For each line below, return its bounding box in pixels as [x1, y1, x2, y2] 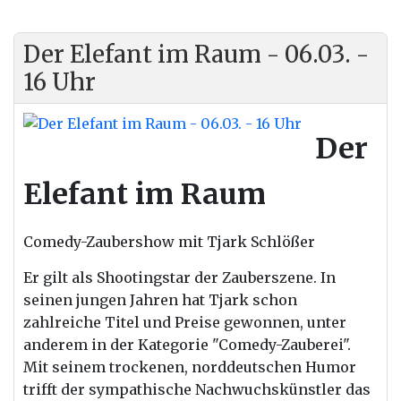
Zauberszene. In [218, 269, 336, 286]
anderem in [23, 336, 110, 354]
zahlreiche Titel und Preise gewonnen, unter [23, 313, 346, 331]
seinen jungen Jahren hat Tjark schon [23, 291, 297, 309]
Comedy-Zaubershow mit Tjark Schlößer [23, 233, 315, 251]
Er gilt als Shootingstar [23, 269, 194, 286]
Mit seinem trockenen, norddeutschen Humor [23, 358, 356, 376]
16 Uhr [23, 67, 96, 97]
